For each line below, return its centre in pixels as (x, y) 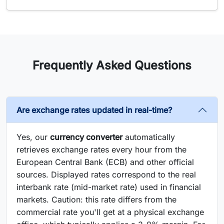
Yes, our (33, 137)
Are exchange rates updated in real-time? (94, 110)
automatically (149, 137)
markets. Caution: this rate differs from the (96, 199)
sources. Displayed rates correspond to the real (106, 174)
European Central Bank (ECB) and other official (105, 162)
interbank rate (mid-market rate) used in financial (109, 187)
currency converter (86, 137)
